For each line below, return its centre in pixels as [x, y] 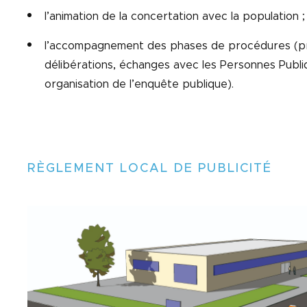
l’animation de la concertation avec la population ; [175, 16]
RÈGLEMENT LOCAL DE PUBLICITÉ [150, 168]
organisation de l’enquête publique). [139, 84]
